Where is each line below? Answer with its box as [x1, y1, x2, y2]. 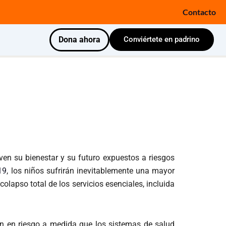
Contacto [183, 7, 216, 17]
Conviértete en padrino [123, 35, 200, 44]
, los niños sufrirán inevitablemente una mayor [7, 166, 175, 176]
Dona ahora [58, 35, 100, 44]
